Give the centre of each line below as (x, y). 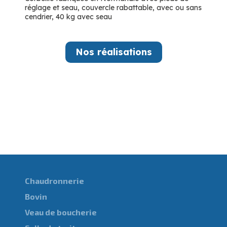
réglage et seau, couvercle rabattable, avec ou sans (113, 7)
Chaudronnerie (54, 180)
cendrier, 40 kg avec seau (68, 16)
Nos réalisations (113, 52)
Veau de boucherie (61, 212)
